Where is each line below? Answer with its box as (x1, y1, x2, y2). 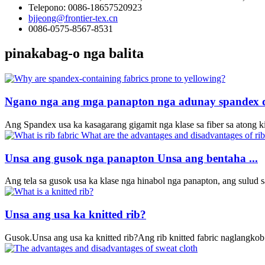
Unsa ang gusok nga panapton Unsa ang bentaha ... (5, 151, 258, 164)
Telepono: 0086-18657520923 (28, 2, 142, 12)
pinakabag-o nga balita (5, 46, 144, 62)
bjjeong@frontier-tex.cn (28, 12, 118, 23)
